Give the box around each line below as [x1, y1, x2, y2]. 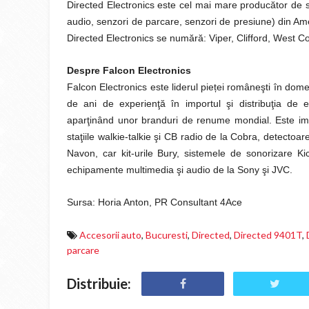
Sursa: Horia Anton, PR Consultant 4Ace [67, 197, 242, 208]
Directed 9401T [234, 229, 302, 241]
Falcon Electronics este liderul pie [67, 81, 215, 92]
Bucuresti [146, 229, 188, 241]
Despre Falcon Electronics [67, 65, 191, 76]
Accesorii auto [79, 229, 141, 241]
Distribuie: [67, 275, 131, 292]
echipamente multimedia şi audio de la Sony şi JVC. [67, 164, 292, 175]
